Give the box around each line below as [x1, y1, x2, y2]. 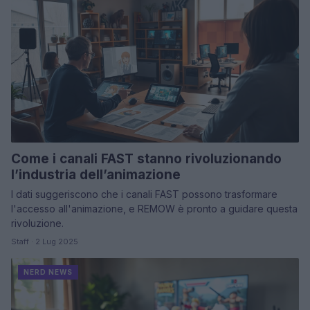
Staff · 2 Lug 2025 [11, 237, 78, 247]
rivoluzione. [11, 217, 64, 230]
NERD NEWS [24, 268, 73, 277]
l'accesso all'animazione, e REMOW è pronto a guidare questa [11, 203, 298, 215]
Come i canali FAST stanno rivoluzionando [11, 151, 282, 167]
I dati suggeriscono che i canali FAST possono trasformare [11, 188, 277, 201]
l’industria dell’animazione [11, 167, 181, 183]
